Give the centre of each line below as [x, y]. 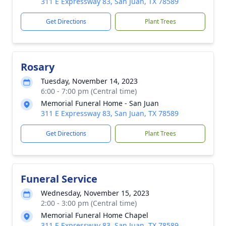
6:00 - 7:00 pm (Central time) [89, 91]
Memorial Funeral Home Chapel [95, 215]
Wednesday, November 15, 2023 [95, 193]
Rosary [38, 67]
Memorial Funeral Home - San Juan [100, 103]
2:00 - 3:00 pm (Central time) [89, 203]
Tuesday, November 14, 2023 [89, 81]
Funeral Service [59, 179]
